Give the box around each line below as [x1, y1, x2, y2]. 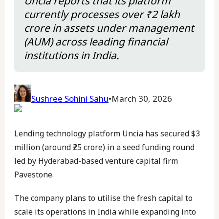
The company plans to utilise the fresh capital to [14, 193, 193, 203]
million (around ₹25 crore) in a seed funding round [14, 142, 195, 153]
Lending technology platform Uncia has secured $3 [14, 128, 200, 139]
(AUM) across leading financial [24, 35, 168, 48]
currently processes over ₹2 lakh [24, 7, 180, 21]
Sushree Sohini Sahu [31, 93, 109, 104]
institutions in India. [24, 48, 119, 62]
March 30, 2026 [111, 93, 172, 104]
